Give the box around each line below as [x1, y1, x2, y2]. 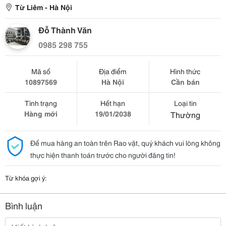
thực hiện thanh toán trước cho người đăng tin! [30, 150, 176, 160]
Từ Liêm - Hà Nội [15, 2, 72, 12]
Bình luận [5, 199, 42, 212]
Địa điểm [99, 66, 127, 76]
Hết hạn [100, 98, 126, 108]
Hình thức [170, 66, 201, 76]
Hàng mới [24, 108, 58, 119]
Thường [170, 108, 200, 120]
